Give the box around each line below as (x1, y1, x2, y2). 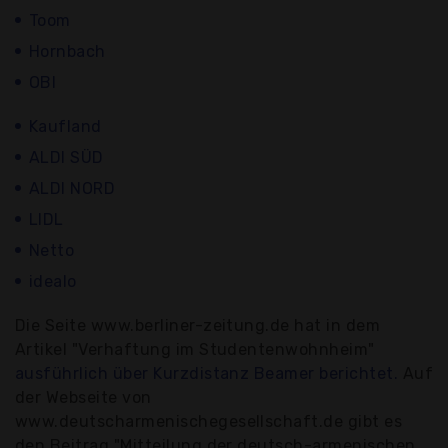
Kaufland (29, 117, 102, 137)
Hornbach (29, 42, 106, 62)
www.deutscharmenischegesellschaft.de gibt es (15, 412, 403, 432)
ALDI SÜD (29, 148, 104, 168)
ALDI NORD (29, 179, 116, 199)
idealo (29, 272, 77, 292)
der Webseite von (15, 388, 152, 408)
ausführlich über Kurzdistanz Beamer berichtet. (15, 364, 399, 384)
